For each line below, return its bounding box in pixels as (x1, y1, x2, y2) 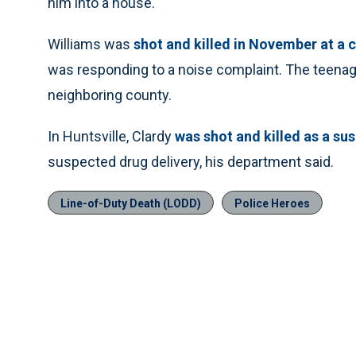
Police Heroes (234, 197, 310, 210)
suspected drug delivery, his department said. (48, 153, 334, 170)
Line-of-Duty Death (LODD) (60, 197, 201, 210)
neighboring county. (48, 87, 172, 103)
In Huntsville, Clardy (48, 128, 175, 145)
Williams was (48, 36, 133, 52)
